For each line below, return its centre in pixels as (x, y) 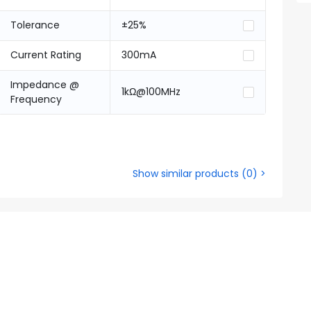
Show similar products (186, 174)
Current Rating (45, 55)
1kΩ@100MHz (151, 92)
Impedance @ (44, 85)
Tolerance (35, 25)
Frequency (36, 99)
